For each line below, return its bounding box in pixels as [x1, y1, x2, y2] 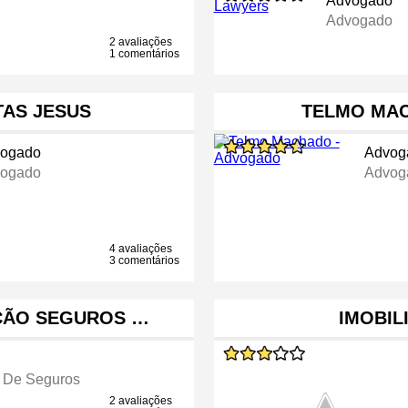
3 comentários [109, 254, 180, 268]
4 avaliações [109, 242, 173, 256]
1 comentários [109, 47, 180, 61]
